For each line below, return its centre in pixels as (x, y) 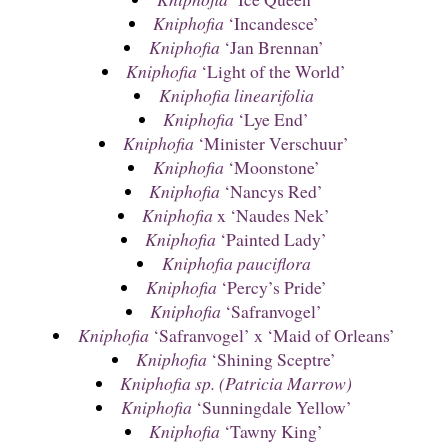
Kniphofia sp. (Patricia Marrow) (236, 383)
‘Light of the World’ (272, 71)
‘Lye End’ (272, 119)
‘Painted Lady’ (272, 239)
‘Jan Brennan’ (271, 47)
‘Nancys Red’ (272, 191)
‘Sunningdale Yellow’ (271, 407)
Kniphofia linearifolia (236, 95)
